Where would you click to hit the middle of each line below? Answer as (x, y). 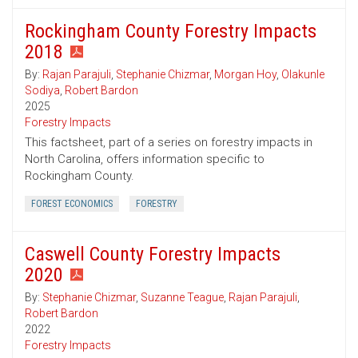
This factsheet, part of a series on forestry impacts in (169, 143)
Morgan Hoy (245, 75)
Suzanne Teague (182, 298)
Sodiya (42, 91)
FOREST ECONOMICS (72, 204)
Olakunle (303, 75)
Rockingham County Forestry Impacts (171, 32)
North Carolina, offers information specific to (145, 159)
